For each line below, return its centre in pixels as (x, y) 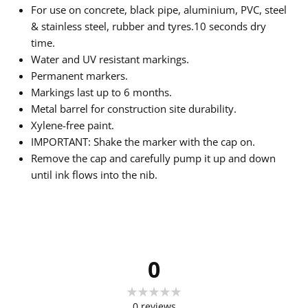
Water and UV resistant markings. (110, 59)
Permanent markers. (79, 76)
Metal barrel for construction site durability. (134, 109)
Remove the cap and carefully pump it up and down (153, 158)
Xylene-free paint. (73, 125)
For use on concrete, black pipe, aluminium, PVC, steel (159, 10)
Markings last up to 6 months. (101, 92)
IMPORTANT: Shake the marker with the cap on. (143, 142)
